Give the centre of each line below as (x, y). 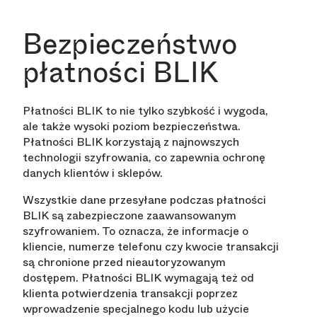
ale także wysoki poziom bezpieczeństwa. (132, 127)
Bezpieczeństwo (130, 44)
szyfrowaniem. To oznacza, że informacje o (136, 231)
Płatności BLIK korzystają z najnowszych (131, 142)
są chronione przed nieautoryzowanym (124, 263)
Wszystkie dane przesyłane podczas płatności (144, 200)
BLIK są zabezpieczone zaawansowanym (129, 216)
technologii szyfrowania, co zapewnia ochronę (144, 158)
